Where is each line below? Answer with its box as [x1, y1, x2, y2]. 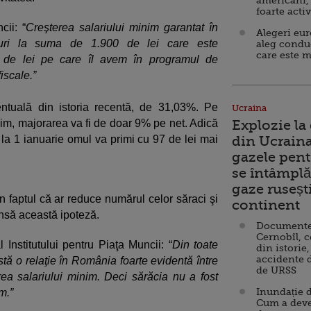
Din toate [171, 238, 218, 251]
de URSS [256, 264, 296, 276]
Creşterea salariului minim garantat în [26, 21, 218, 33]
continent [232, 197, 300, 213]
